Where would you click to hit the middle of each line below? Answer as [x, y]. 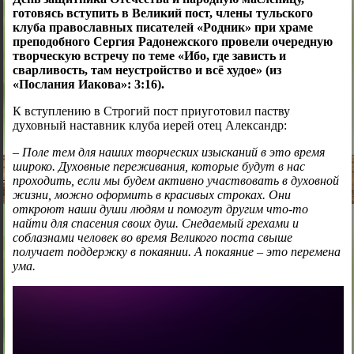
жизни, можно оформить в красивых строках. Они [151, 195]
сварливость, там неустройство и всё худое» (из [147, 70]
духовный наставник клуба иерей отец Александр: [149, 126]
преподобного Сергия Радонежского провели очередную [172, 42]
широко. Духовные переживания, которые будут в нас [158, 167]
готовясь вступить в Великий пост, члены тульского [162, 13]
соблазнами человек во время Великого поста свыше [152, 238]
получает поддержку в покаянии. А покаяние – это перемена [176, 252]
